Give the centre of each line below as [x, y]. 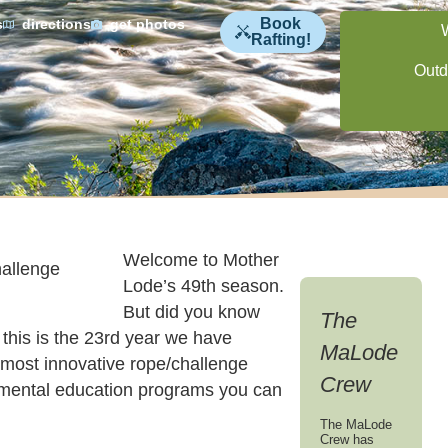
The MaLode [356, 424]
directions [57, 24]
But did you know [192, 312]
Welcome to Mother [201, 260]
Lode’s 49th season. [204, 286]
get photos [147, 24]
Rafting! [280, 39]
